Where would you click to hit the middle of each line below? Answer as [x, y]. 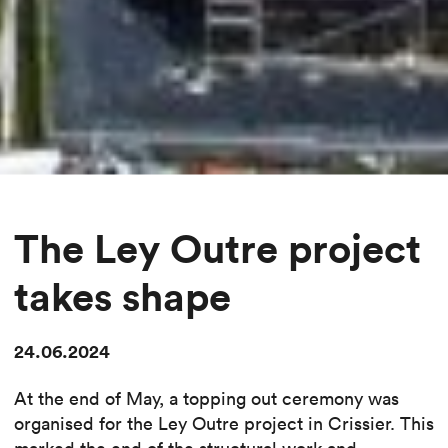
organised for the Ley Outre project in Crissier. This [224, 423]
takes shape [122, 296]
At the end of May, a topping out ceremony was [206, 398]
